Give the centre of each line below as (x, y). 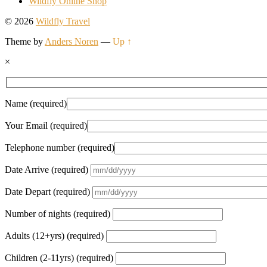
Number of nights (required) (59, 214)
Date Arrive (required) (48, 170)
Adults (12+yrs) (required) (55, 236)
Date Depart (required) (49, 192)
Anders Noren (72, 41)
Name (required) (36, 104)
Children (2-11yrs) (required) (60, 258)
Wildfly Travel (63, 21)
